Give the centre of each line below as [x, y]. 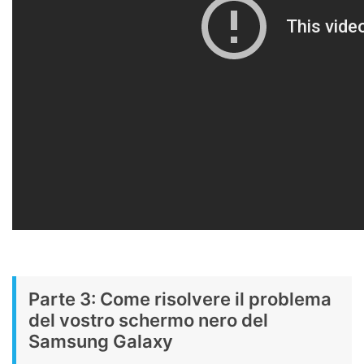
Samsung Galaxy [101, 341]
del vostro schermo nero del [148, 320]
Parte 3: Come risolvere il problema [180, 299]
